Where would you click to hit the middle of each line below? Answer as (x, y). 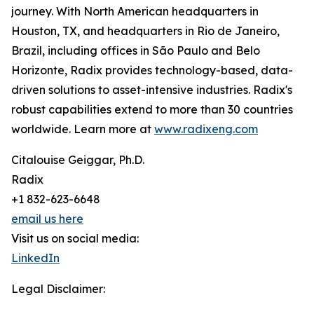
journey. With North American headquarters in (135, 12)
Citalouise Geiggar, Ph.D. (78, 160)
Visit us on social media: (75, 239)
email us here (47, 219)
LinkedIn (35, 258)
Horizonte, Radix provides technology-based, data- (152, 70)
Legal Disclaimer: (58, 289)
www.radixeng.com (206, 129)
